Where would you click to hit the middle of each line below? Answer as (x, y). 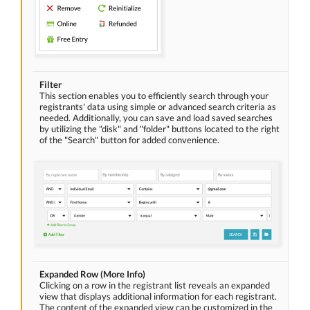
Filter (51, 85)
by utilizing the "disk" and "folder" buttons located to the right (159, 129)
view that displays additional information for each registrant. (158, 297)
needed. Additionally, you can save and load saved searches (156, 118)
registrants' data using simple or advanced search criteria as (158, 107)
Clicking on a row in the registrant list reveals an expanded (155, 285)
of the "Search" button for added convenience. (129, 140)
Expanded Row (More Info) (92, 274)
